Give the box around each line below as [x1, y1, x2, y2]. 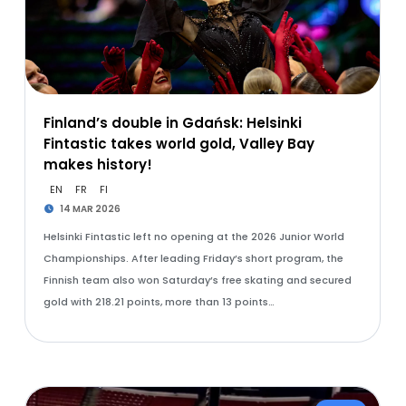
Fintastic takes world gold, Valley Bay [43, 134, 314, 153]
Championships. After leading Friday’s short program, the [43, 251, 343, 266]
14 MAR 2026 [58, 202, 121, 216]
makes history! [43, 155, 152, 174]
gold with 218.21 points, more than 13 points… [43, 295, 275, 309]
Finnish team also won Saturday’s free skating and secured [43, 273, 352, 287]
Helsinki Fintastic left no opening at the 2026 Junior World [43, 229, 344, 244]
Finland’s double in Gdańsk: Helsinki [43, 113, 302, 132]
